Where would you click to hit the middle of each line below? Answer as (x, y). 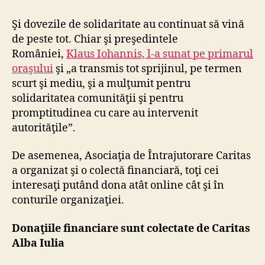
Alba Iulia (38, 243)
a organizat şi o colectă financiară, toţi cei (115, 171)
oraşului (33, 69)
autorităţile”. (44, 128)
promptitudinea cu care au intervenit (105, 113)
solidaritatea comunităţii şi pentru (98, 98)
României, (39, 54)
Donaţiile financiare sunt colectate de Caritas (131, 228)
